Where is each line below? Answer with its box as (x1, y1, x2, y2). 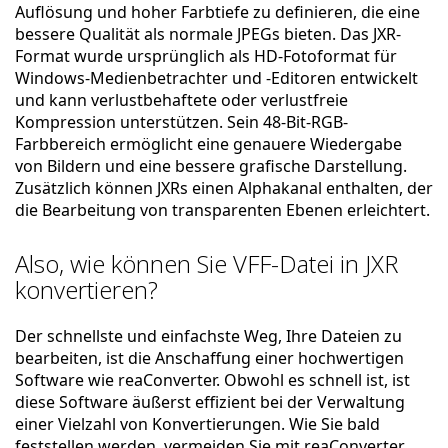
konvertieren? (15, 273, 158, 306)
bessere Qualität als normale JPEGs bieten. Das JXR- (15, 23, 401, 45)
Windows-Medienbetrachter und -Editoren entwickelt (15, 67, 418, 89)
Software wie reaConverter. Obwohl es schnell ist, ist (15, 369, 410, 391)
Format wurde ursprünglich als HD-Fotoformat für (15, 45, 397, 67)
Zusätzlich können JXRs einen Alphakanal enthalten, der (15, 177, 433, 199)
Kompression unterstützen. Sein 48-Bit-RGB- (15, 111, 348, 133)
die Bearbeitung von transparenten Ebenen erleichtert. (15, 199, 430, 221)
